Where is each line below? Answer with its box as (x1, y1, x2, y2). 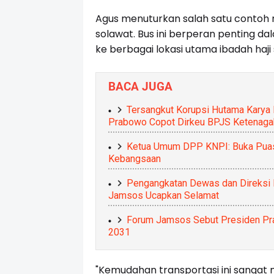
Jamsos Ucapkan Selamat (108, 190, 219, 202)
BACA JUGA (108, 80, 172, 94)
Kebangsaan (108, 153, 161, 165)
